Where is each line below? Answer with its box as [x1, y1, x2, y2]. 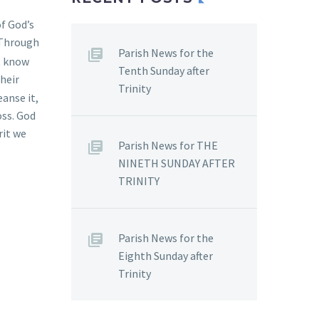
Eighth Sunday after [118, 248, 213, 263]
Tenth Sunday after [118, 63, 209, 78]
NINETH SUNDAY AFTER [118, 155, 235, 170]
